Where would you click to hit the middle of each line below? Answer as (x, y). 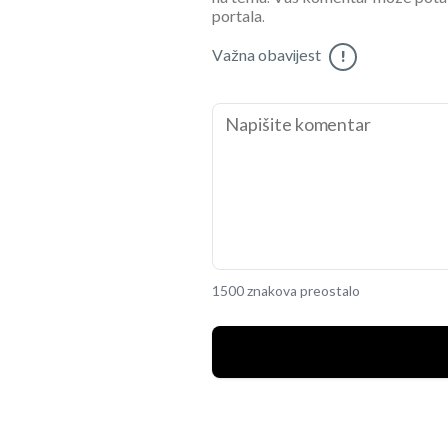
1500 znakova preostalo (286, 292)
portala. (239, 18)
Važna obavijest (267, 57)
